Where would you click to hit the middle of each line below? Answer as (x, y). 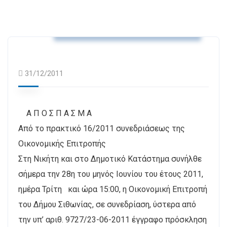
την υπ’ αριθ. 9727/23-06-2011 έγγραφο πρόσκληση (112, 219)
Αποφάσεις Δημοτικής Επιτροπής (127, 27)
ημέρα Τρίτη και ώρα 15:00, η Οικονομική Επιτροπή (113, 189)
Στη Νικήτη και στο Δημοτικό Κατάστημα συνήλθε (110, 159)
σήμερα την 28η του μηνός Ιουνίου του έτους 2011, (111, 174)
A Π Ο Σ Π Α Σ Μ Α (55, 113)
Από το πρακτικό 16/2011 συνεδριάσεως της (102, 128)
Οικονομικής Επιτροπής (62, 143)
